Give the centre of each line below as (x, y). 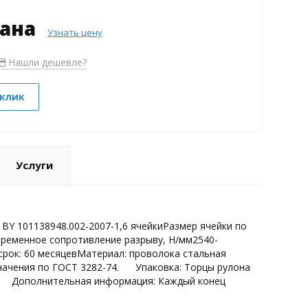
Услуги (34, 165)
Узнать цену (75, 32)
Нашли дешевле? (46, 62)
